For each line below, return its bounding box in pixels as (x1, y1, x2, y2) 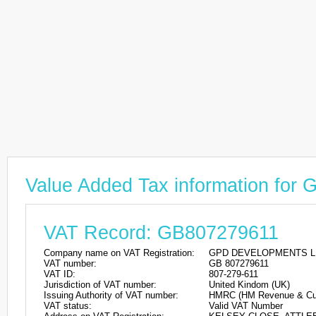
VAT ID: (44, 269, 75, 279)
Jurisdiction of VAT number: (44, 279, 157, 290)
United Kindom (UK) (209, 279, 290, 290)
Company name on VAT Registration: (44, 248, 195, 258)
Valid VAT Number (209, 300, 283, 311)
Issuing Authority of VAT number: (44, 290, 178, 300)
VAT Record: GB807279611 (44, 222, 279, 243)
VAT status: (44, 300, 92, 311)
